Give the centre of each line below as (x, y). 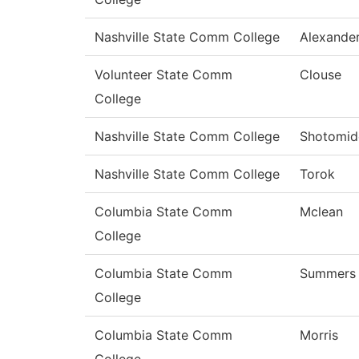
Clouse (321, 75)
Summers (328, 274)
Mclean (321, 212)
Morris (319, 335)
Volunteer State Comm (163, 75)
